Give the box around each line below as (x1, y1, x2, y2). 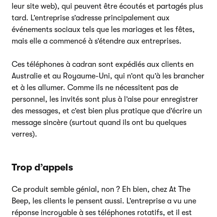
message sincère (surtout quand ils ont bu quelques (12, 118, 186, 127)
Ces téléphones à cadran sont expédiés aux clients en (12, 60, 194, 69)
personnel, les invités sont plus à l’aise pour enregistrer (12, 94, 198, 104)
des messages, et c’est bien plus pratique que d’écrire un (12, 106, 202, 115)
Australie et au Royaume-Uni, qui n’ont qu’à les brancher (12, 71, 204, 80)
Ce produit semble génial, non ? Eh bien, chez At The (12, 185, 190, 194)
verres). (12, 129, 37, 139)
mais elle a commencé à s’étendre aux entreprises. (12, 36, 182, 46)
